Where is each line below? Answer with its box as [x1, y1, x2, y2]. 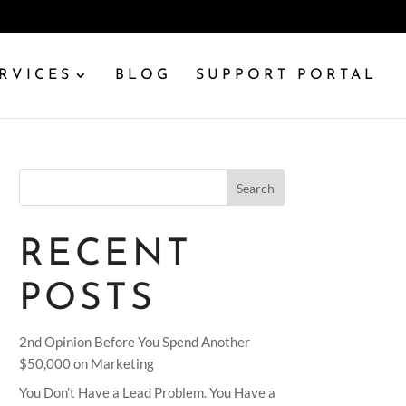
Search [236, 179, 275, 196]
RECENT [19, 237, 193, 274]
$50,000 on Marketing [19, 355, 155, 372]
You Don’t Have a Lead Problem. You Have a [19, 383, 276, 401]
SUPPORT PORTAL [196, 68, 377, 82]
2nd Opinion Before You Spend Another [19, 333, 251, 350]
